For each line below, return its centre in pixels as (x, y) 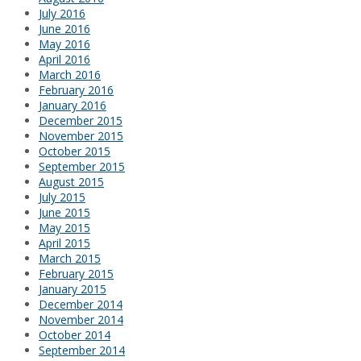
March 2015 (70, 259)
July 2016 (62, 14)
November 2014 (81, 320)
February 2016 (76, 90)
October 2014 (75, 335)
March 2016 (70, 75)
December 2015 (81, 121)
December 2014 (81, 305)
